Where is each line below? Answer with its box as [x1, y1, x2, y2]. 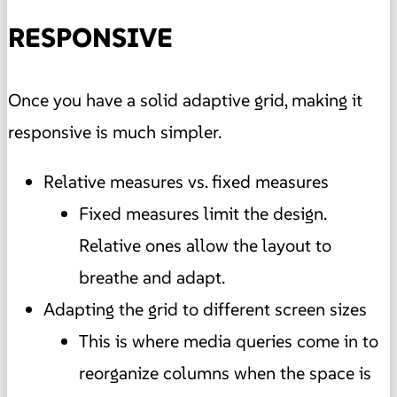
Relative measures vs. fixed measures [43, 170, 329, 194]
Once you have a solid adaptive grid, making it [8, 89, 362, 113]
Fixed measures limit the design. [79, 202, 326, 226]
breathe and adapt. [79, 266, 225, 290]
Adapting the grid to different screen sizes [43, 298, 367, 322]
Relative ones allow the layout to [79, 234, 331, 258]
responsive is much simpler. [8, 121, 222, 144]
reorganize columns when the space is [79, 362, 371, 385]
